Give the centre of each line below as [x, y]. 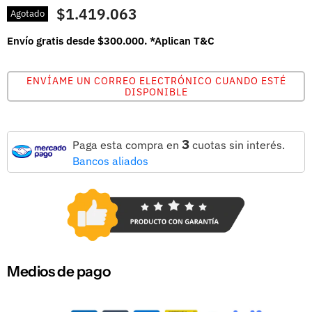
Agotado [28, 14]
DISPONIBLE [156, 92]
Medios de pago [59, 272]
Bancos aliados [110, 161]
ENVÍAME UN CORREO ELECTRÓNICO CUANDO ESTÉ [156, 80]
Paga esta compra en [127, 145]
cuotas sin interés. [237, 145]
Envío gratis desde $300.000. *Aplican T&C [111, 40]
